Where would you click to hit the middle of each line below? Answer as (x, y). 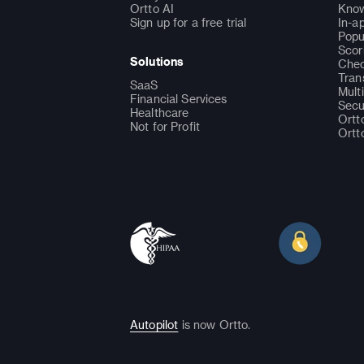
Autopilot (154, 324)
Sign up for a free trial (188, 22)
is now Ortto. (216, 324)
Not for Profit (165, 126)
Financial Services (179, 98)
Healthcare (160, 112)
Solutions (157, 61)
